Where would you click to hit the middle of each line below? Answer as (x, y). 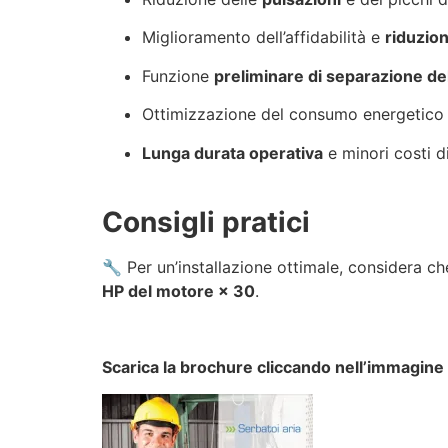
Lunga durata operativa (232, 152)
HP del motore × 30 (178, 290)
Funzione (178, 75)
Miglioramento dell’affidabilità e (263, 37)
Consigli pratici (206, 221)
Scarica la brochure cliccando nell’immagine (273, 367)
